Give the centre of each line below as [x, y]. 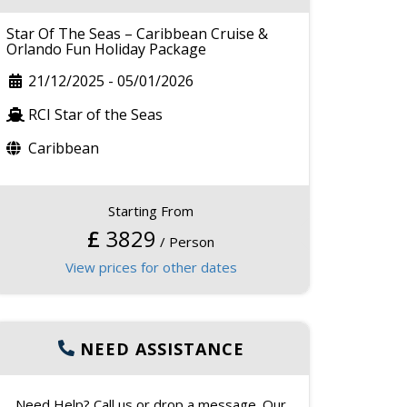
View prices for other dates [151, 267]
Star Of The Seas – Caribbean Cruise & [137, 33]
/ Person [187, 241]
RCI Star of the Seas [95, 114]
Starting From [151, 210]
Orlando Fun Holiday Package [106, 49]
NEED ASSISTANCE [162, 348]
